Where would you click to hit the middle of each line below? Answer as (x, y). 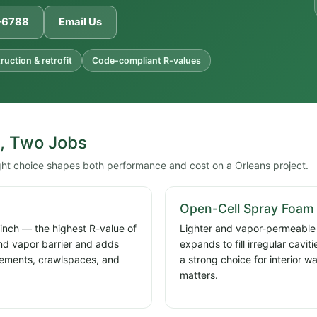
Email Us (80, 22)
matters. (199, 275)
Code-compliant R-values (146, 61)
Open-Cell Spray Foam (247, 209)
